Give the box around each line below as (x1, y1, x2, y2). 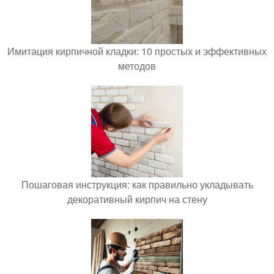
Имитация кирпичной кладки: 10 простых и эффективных (7, 44, 267, 59)
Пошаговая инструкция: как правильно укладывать (21, 177, 253, 192)
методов (118, 59, 156, 73)
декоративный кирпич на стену (67, 192, 207, 207)
